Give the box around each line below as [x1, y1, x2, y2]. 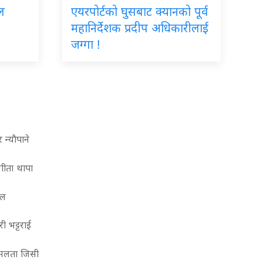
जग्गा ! [71, 37, 100, 52]
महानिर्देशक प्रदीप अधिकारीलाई [71, 21, 208, 35]
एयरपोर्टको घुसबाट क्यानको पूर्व [71, 4, 208, 19]
